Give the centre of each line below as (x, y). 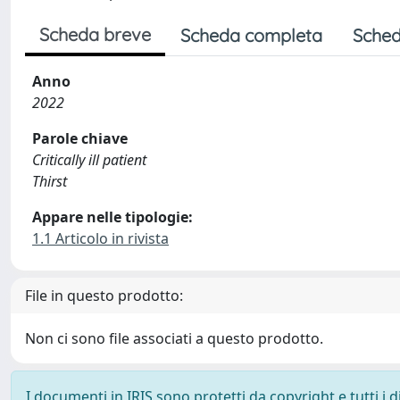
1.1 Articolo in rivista (100, 238)
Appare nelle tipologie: (112, 217)
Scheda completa (251, 35)
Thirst (50, 181)
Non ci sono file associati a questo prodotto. (174, 338)
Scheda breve (95, 34)
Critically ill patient (89, 160)
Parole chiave (80, 138)
